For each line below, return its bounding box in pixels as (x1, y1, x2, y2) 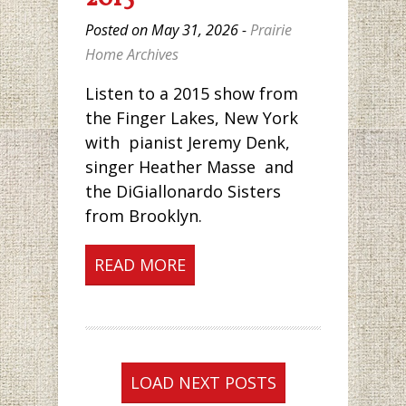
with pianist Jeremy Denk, (85, 131, 290, 154)
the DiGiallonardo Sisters (85, 180, 281, 203)
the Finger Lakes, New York (85, 107, 298, 130)
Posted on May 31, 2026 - (85, 20, 250, 40)
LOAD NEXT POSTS (130, 372, 276, 394)
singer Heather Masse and (85, 156, 294, 179)
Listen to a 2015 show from (85, 82, 298, 105)
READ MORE (94, 254, 186, 276)
